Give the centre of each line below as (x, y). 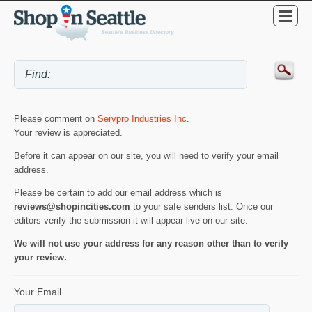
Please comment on (56, 118)
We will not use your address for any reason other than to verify (151, 243)
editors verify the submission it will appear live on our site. (131, 220)
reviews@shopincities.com (72, 206)
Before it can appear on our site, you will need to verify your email (146, 155)
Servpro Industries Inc (142, 118)
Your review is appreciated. (68, 132)
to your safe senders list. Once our (202, 206)
